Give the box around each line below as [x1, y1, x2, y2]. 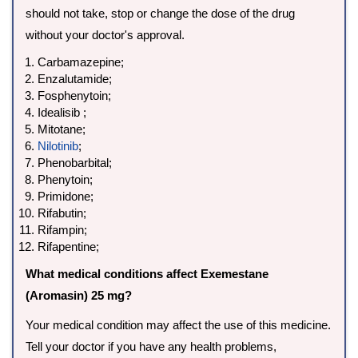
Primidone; [38, 189, 93, 204]
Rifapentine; [38, 240, 99, 254]
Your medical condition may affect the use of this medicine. [26, 318, 331, 332]
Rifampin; [38, 223, 87, 237]
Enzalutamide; [38, 72, 112, 86]
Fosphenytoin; [38, 89, 111, 103]
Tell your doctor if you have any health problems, [26, 340, 276, 354]
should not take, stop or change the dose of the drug [26, 6, 295, 21]
